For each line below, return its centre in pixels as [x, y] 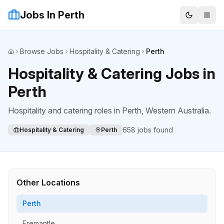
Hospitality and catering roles [60, 110]
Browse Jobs [42, 51]
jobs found [154, 130]
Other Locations [48, 182]
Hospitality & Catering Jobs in [112, 73]
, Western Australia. [176, 110]
